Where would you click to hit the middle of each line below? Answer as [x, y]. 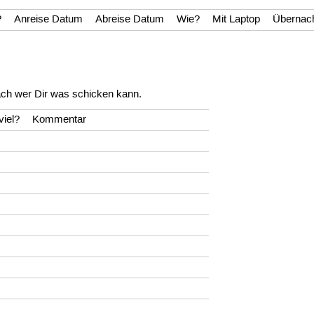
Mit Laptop [237, 19]
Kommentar [60, 120]
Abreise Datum [130, 19]
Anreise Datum [49, 19]
